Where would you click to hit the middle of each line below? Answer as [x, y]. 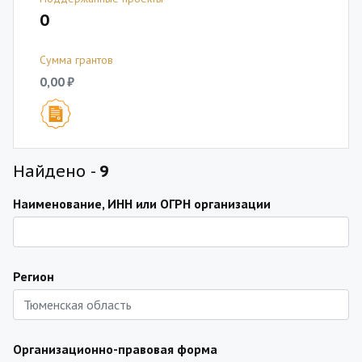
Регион [34, 276]
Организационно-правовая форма [115, 349]
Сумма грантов [76, 60]
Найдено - [56, 171]
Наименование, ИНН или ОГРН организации [142, 204]
